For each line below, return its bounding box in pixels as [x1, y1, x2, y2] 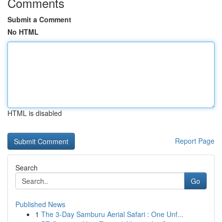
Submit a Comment [7, 14, 71, 24]
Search [15, 163, 38, 172]
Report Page [175, 136, 215, 146]
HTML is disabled [7, 108, 62, 118]
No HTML [7, 27, 39, 37]
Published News [15, 199, 65, 209]
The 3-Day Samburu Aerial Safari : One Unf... [41, 209, 183, 219]
